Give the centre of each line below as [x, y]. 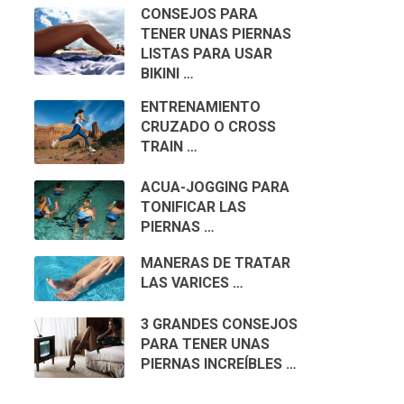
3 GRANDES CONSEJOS [219, 325]
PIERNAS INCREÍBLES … [218, 364]
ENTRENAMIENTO [200, 107]
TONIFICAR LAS [193, 207]
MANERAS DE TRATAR [215, 263]
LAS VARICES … [192, 283]
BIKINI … [167, 74]
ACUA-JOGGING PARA [215, 187]
